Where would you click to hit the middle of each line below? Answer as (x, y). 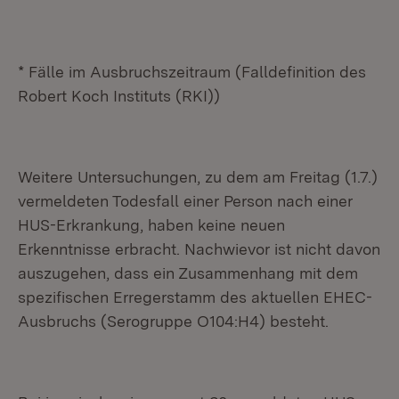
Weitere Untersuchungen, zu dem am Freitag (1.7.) (198, 177)
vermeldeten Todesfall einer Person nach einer (185, 201)
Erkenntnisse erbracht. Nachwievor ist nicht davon (199, 249)
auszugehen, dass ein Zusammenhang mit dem (188, 273)
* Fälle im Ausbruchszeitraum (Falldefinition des (192, 72)
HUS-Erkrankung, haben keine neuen (151, 225)
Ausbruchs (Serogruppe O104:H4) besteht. (173, 321)
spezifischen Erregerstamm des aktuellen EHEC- (195, 297)
